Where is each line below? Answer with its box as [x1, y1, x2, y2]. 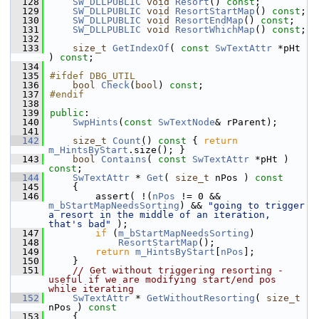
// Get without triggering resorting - [73, 265, 283, 276]
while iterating [48, 283, 134, 294]
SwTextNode [158, 117, 215, 127]
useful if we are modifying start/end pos [48, 274, 276, 285]
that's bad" [48, 219, 111, 229]
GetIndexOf [113, 43, 169, 53]
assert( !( [50, 191, 152, 202]
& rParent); [215, 117, 278, 127]
